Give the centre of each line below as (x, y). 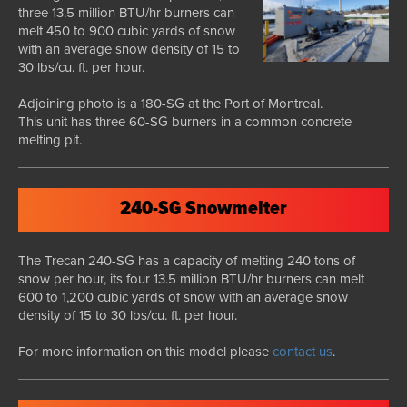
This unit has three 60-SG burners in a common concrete (185, 121)
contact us (303, 351)
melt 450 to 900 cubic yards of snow (127, 30)
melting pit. (50, 139)
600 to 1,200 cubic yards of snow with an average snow (183, 297)
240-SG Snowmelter (203, 209)
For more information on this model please (145, 351)
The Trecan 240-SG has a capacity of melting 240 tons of (187, 260)
